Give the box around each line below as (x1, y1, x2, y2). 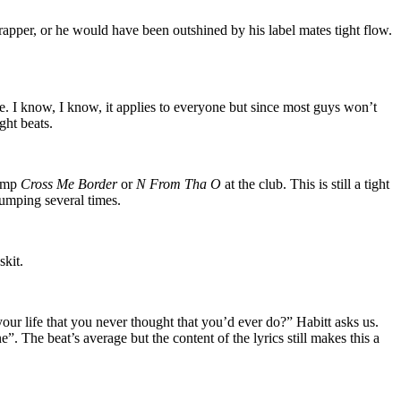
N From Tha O (136, 175, 221, 192)
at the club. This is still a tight (221, 175, 389, 192)
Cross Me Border (21, 175, 117, 192)
